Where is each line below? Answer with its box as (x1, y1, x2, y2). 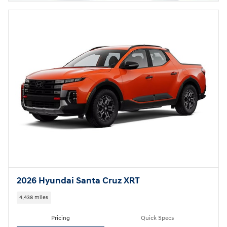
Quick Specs (141, 214, 174, 222)
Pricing (51, 214, 70, 222)
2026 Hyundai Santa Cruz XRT (17, 175, 140, 187)
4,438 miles (19, 194, 49, 201)
